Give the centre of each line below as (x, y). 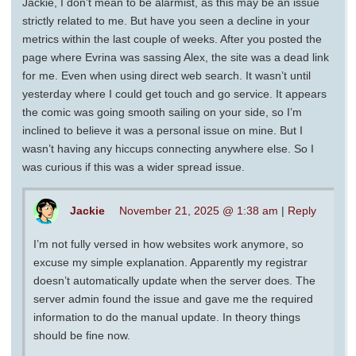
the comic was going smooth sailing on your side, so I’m (162, 112)
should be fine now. (82, 335)
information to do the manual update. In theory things (167, 317)
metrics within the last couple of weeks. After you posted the (172, 39)
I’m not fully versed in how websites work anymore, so (168, 244)
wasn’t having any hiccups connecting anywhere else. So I (168, 148)
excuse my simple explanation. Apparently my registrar (170, 262)
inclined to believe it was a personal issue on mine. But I (163, 130)
